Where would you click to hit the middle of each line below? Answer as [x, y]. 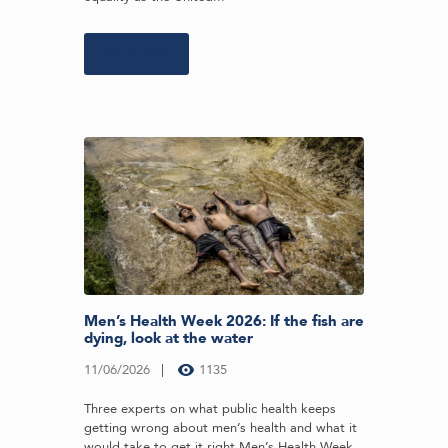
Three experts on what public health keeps [210, 408]
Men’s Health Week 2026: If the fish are [224, 320]
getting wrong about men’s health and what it [220, 427]
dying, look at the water [168, 337]
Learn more [136, 53]
